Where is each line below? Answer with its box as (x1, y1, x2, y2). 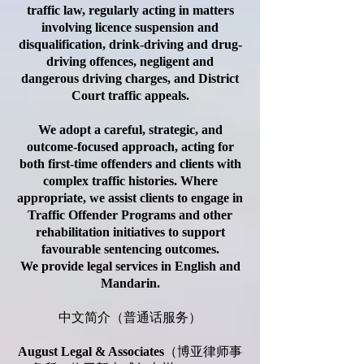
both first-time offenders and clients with (19, 157, 241, 171)
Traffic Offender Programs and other (28, 208, 232, 222)
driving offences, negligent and (46, 54, 214, 68)
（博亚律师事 (164, 344, 242, 358)
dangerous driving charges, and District (21, 71, 239, 85)
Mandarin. (100, 276, 160, 290)
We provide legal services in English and (19, 259, 240, 273)
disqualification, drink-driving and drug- (18, 37, 242, 51)
